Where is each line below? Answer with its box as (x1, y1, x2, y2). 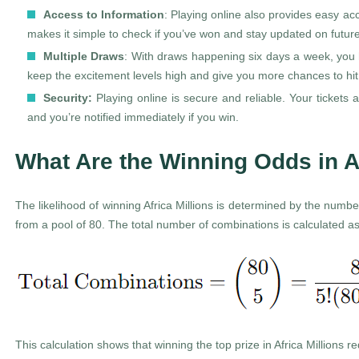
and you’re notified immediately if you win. (27, 111, 239, 123)
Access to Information (43, 8, 165, 21)
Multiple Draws (43, 50, 125, 63)
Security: (43, 91, 92, 104)
